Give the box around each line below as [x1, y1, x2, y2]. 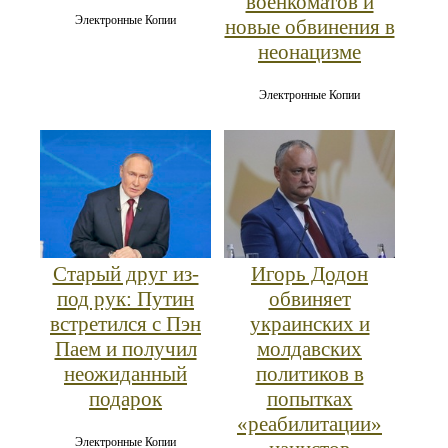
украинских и [249, 312, 370, 337]
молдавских [257, 337, 362, 362]
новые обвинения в [224, 15, 395, 40]
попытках [266, 387, 353, 412]
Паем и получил [54, 337, 197, 362]
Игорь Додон [251, 262, 368, 287]
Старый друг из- [52, 262, 199, 287]
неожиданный [64, 362, 187, 387]
